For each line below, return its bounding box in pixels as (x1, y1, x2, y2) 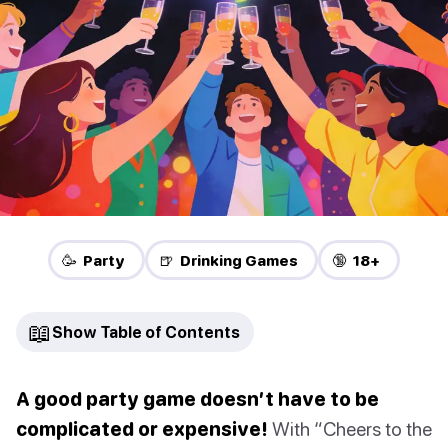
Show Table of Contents (52, 323, 240, 342)
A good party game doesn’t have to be (16, 387, 379, 411)
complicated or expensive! (16, 417, 268, 441)
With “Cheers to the (268, 417, 432, 441)
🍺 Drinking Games (159, 251, 298, 270)
